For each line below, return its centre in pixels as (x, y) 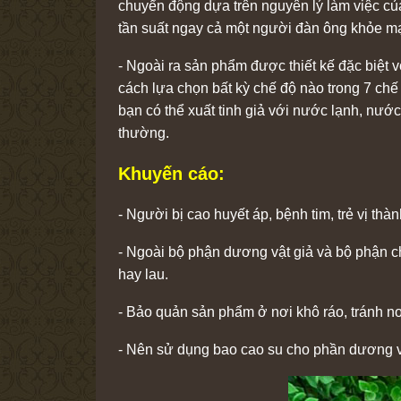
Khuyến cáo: (171, 174)
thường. (144, 133)
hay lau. (143, 275)
